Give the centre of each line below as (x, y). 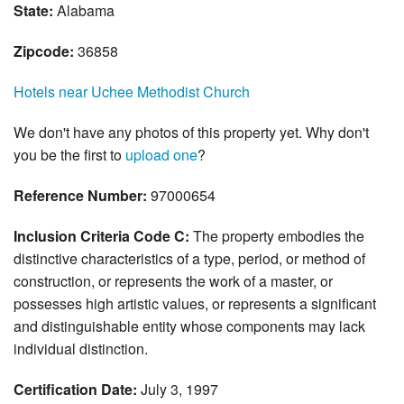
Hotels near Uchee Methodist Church (132, 92)
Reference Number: (80, 196)
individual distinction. (81, 349)
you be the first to (69, 155)
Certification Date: (75, 390)
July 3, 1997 (178, 390)
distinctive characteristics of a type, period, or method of (189, 259)
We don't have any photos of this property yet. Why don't (191, 133)
